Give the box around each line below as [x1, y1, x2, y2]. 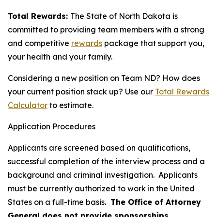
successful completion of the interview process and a [8, 156, 205, 166]
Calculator [8, 100, 47, 110]
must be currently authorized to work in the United [8, 184, 195, 193]
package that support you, [104, 38, 204, 48]
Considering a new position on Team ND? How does [8, 73, 200, 83]
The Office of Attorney [110, 197, 201, 207]
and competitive [8, 38, 71, 48]
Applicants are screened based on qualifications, [8, 143, 190, 153]
